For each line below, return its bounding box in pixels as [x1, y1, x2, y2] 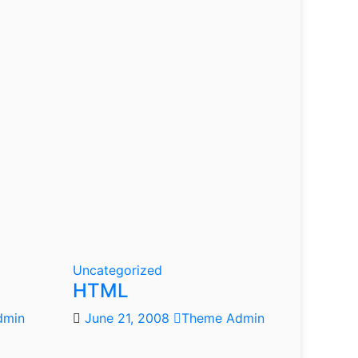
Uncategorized [73, 262, 162, 278]
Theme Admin [181, 310, 265, 326]
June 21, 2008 [85, 310, 173, 326]
